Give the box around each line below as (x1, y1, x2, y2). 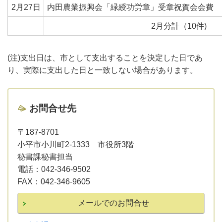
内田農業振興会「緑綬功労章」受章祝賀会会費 (47, 3, 214, 12)
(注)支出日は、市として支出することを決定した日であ (7, 54, 203, 62)
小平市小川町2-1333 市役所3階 (17, 140, 134, 149)
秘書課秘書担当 (17, 152, 73, 161)
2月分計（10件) (151, 22, 207, 31)
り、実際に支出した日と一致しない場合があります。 (7, 66, 198, 75)
